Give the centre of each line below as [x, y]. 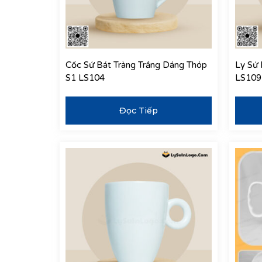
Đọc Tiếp [139, 111]
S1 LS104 [85, 77]
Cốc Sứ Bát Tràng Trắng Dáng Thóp [136, 65]
